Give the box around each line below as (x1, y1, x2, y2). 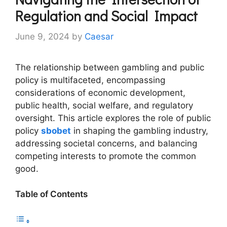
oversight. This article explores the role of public (15, 112, 211, 123)
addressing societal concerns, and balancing (15, 138, 197, 148)
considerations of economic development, (15, 87, 185, 98)
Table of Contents (15, 189, 88, 199)
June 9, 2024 (15, 31, 69, 42)
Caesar (85, 31, 113, 42)
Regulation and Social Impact (15, 7, 198, 25)
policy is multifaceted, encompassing (15, 74, 165, 85)
